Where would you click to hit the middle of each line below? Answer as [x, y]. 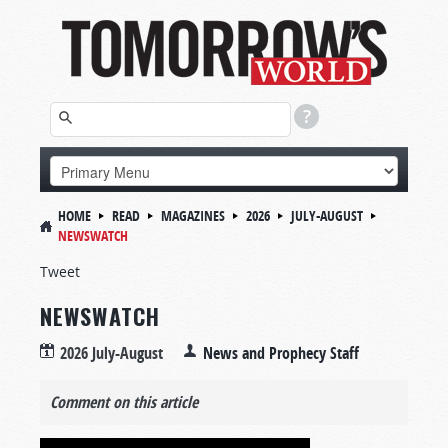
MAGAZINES [193, 215]
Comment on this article [124, 402]
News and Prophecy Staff [281, 353]
